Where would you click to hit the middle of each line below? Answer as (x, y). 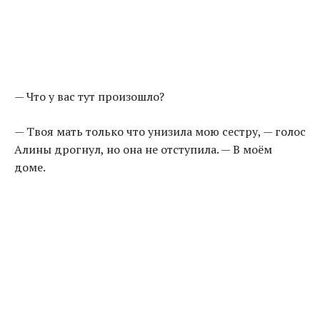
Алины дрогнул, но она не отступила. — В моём (143, 150)
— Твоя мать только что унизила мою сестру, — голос (160, 132)
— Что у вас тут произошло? (89, 97)
